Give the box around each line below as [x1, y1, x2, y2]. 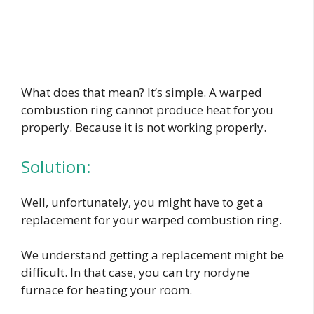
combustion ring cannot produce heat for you [21, 102, 273, 118]
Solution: [21, 154, 91, 178]
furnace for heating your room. [21, 282, 195, 299]
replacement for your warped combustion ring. [21, 211, 282, 228]
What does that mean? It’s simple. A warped [21, 84, 262, 101]
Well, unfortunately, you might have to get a [21, 193, 264, 210]
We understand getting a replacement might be [21, 247, 284, 264]
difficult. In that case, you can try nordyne [21, 264, 250, 281]
